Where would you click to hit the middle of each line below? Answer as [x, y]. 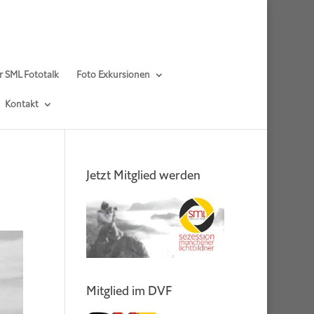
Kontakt [22, 104]
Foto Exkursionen [113, 75]
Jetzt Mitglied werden [144, 175]
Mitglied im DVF [129, 291]
